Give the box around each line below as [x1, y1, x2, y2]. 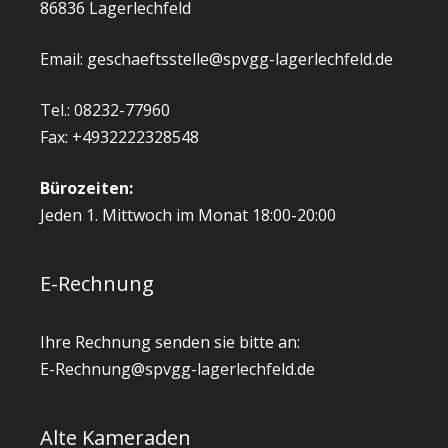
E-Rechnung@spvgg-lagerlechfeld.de [40, 358, 315, 381]
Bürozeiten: [40, 177, 133, 200]
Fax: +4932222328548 [40, 126, 199, 149]
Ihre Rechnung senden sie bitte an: [40, 331, 300, 354]
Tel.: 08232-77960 [40, 99, 170, 122]
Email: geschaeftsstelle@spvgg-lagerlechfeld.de [40, 48, 393, 71]
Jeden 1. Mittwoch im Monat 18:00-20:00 [40, 204, 336, 227]
